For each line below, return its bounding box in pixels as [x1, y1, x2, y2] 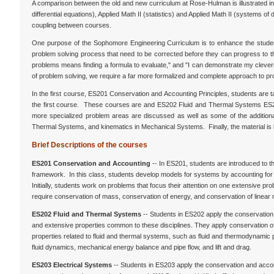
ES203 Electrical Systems [32, 261, 112, 268]
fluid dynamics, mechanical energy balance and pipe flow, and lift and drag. [32, 243, 251, 251]
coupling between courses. [32, 21, 111, 29]
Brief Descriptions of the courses [32, 141, 147, 149]
